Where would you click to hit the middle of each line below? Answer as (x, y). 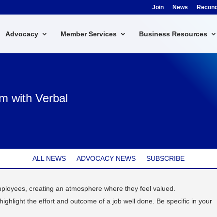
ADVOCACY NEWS (106, 158)
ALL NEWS (49, 158)
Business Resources (173, 34)
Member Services (88, 34)
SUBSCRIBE (165, 158)
